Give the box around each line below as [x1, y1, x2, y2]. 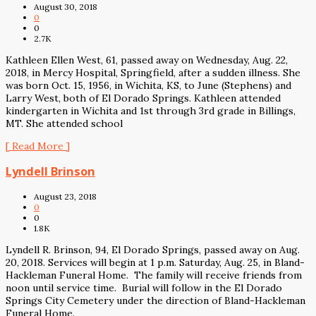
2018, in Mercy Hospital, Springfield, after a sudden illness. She [6, 66, 300, 79]
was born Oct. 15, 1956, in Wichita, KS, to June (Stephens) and [6, 78, 291, 92]
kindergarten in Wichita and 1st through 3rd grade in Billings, [6, 104, 296, 117]
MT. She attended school [6, 116, 123, 130]
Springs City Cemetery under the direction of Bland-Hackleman [6, 293, 305, 307]
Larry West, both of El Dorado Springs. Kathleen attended [6, 91, 281, 104]
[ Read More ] [6, 139, 70, 152]
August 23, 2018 [34, 190, 97, 202]
